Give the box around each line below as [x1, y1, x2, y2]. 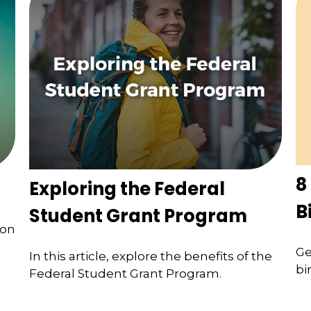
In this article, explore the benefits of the [29, 249, 273, 263]
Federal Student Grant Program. [29, 266, 222, 280]
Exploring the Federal [29, 176, 226, 202]
